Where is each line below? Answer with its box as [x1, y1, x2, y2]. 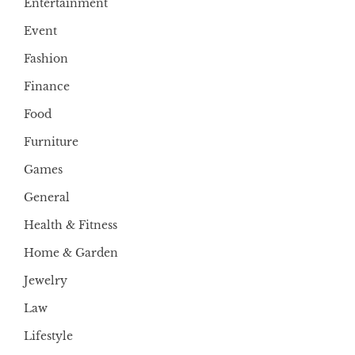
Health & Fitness [24, 217, 117, 232]
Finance [24, 78, 70, 94]
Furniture [24, 134, 78, 149]
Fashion [24, 51, 68, 66]
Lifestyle [24, 328, 73, 343]
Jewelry [24, 273, 67, 288]
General [24, 189, 70, 204]
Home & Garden [24, 245, 118, 260]
